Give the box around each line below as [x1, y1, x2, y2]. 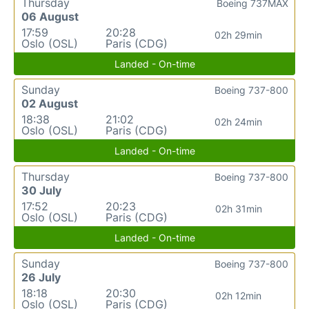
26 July [21, 270, 61, 284]
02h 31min [215, 202, 262, 215]
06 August [21, 9, 79, 23]
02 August [21, 96, 78, 110]
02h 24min [215, 115, 263, 128]
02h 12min [215, 289, 262, 301]
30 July [21, 183, 61, 197]
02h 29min [215, 28, 263, 41]
